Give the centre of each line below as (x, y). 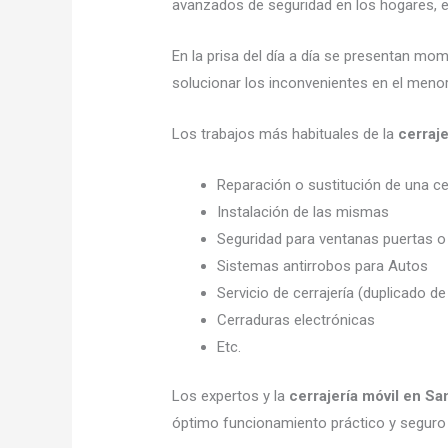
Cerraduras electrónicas (296, 319)
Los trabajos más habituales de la (285, 133)
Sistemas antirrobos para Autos (323, 265)
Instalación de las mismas (303, 211)
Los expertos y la (231, 396)
